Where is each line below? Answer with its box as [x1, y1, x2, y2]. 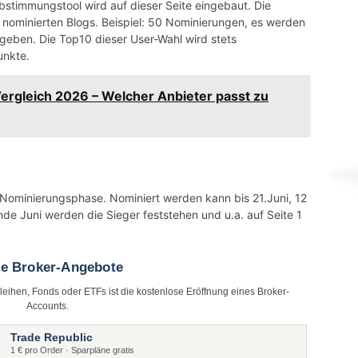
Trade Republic [10, 331, 93, 344]
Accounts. [26, 300, 69, 312]
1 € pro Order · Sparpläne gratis [10, 345, 134, 356]
